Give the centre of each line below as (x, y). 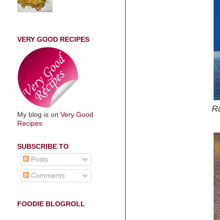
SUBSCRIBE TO (43, 146)
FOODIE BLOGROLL (51, 204)
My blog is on (39, 114)
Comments (47, 176)
